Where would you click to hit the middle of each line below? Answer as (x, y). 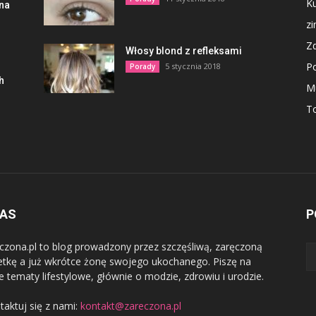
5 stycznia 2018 (193, 66)
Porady (142, 66)
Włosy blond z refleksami (184, 50)
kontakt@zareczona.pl (131, 305)
